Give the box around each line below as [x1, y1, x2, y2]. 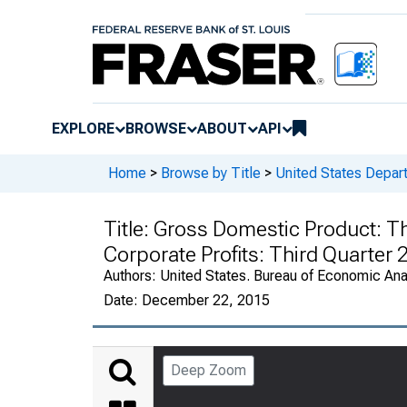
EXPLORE [52, 119, 114, 137]
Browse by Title [161, 164, 261, 183]
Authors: [104, 266, 160, 284]
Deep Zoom [171, 361, 246, 379]
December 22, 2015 [142, 291, 270, 309]
